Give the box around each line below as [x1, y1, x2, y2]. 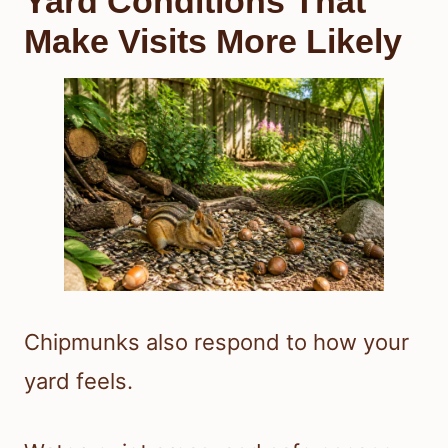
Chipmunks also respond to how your [24, 329, 409, 356]
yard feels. [24, 368, 133, 395]
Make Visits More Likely [24, 22, 402, 61]
